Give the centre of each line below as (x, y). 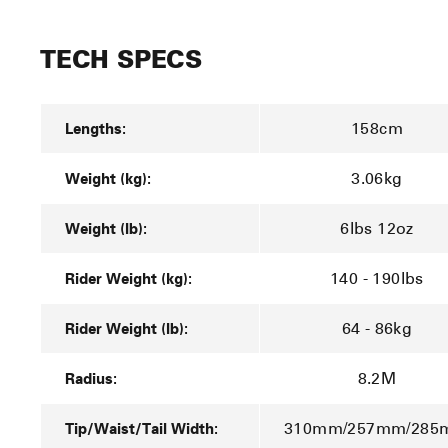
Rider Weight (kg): (128, 278)
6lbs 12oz (377, 229)
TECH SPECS (121, 63)
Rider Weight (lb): (126, 328)
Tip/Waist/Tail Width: (141, 428)
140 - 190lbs (377, 279)
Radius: (91, 378)
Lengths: (95, 128)
